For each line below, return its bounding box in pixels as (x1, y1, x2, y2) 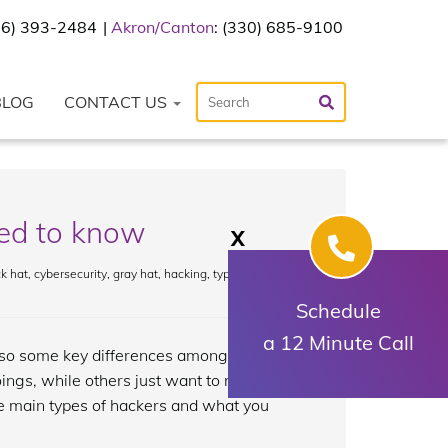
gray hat (112, 266, 158, 281)
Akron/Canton (111, 17, 214, 37)
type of (212, 266, 251, 281)
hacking (163, 266, 207, 281)
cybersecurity (33, 266, 107, 281)
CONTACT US (64, 92, 171, 112)
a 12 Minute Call (262, 330, 414, 355)
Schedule (295, 298, 381, 323)
